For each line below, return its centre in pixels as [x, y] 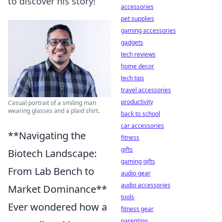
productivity [137, 102]
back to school [140, 114]
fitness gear [137, 209]
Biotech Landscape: [52, 154]
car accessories [142, 126]
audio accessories [146, 185]
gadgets [132, 42]
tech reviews [138, 54]
